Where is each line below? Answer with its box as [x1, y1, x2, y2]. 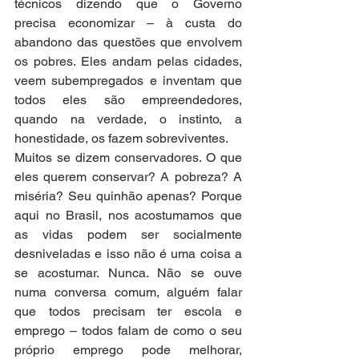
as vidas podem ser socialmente [14, 227, 242, 243]
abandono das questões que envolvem [14, 34, 242, 50]
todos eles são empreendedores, [14, 92, 242, 108]
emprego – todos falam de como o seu [14, 323, 242, 339]
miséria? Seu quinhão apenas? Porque [14, 188, 242, 204]
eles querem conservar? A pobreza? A [14, 169, 242, 185]
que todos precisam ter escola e [14, 304, 242, 320]
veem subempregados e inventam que [14, 73, 242, 89]
